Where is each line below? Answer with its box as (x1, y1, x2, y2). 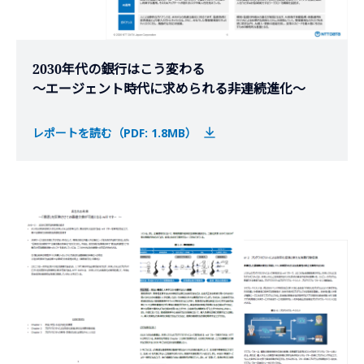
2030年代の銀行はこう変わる (32, 60, 205, 79)
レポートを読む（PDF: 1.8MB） (32, 125, 197, 141)
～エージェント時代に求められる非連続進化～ (32, 80, 305, 98)
